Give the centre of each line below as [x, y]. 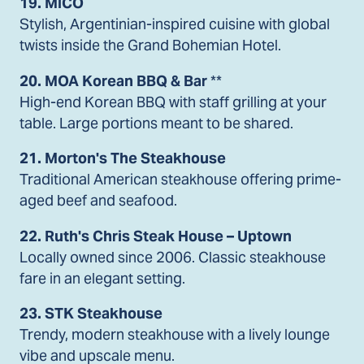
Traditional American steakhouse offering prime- [180, 180]
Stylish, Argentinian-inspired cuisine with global [175, 24]
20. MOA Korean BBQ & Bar [113, 80]
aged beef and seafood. [98, 201]
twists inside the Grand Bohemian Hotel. [150, 45]
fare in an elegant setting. [102, 278]
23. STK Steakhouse [91, 314]
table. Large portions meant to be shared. [156, 123]
